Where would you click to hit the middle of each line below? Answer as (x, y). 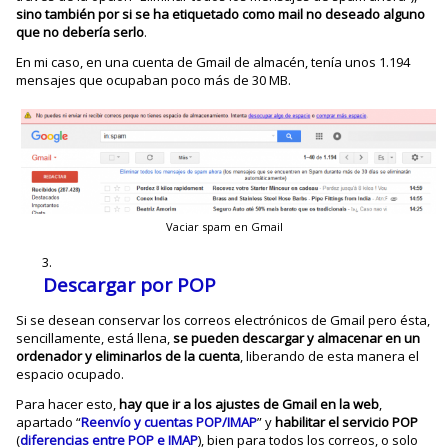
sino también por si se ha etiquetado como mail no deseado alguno (221, 13)
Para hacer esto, (68, 404)
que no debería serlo (80, 31)
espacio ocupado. (70, 374)
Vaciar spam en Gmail (224, 226)
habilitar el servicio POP (347, 422)
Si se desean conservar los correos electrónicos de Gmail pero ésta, (223, 320)
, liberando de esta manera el (330, 356)
